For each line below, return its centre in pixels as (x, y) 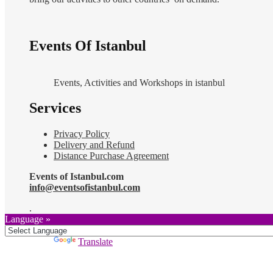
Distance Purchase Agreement (111, 156)
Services (55, 108)
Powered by (29, 242)
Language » (28, 219)
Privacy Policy (82, 134)
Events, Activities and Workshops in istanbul (139, 82)
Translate (95, 242)
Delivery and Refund (94, 145)
